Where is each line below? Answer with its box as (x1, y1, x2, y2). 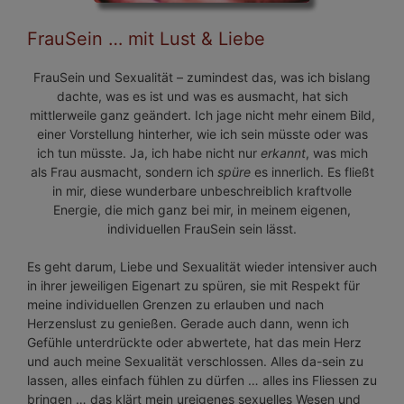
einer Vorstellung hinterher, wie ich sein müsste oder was (36, 126, 368, 142)
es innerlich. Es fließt (250, 164, 374, 180)
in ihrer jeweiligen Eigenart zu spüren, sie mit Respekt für (27, 278, 360, 294)
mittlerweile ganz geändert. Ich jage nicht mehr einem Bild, (29, 107, 375, 124)
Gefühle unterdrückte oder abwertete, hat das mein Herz (27, 335, 362, 351)
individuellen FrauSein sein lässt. (107, 221, 297, 237)
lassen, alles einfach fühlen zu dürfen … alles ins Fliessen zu (27, 372, 377, 389)
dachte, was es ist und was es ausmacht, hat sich (56, 88, 348, 105)
